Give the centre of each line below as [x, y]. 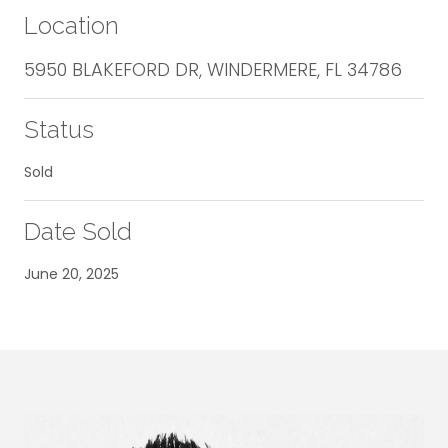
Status [59, 129]
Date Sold [78, 231]
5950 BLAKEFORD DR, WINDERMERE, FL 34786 [213, 69]
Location [71, 25]
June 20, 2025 [71, 273]
